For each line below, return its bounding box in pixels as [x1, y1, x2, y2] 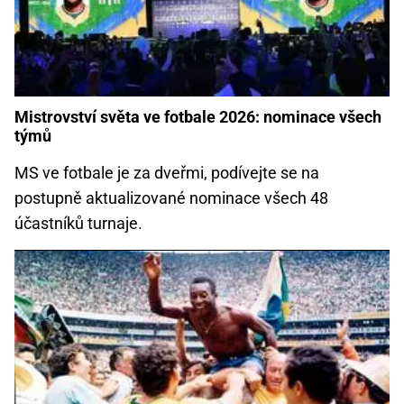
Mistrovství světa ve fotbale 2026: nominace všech [14, 106, 381, 126]
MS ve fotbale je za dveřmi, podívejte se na [14, 162, 319, 182]
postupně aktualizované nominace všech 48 [14, 188, 328, 207]
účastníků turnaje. [14, 213, 142, 233]
